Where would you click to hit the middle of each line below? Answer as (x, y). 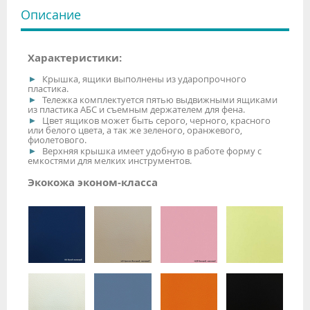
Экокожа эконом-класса (93, 182)
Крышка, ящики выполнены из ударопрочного (143, 79)
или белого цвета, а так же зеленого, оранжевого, (135, 130)
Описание (51, 14)
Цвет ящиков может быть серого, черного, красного (155, 121)
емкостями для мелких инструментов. (110, 161)
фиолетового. (57, 140)
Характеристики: (75, 58)
